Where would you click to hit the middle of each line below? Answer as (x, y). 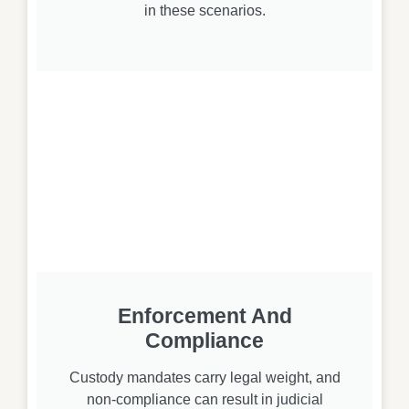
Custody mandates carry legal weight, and (204, 378)
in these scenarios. (204, 10)
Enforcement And (204, 316)
